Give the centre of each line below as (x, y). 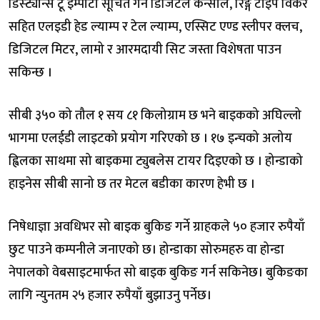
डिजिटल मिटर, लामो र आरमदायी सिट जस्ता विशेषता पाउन (145, 50)
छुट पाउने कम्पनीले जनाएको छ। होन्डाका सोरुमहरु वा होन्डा (146, 250)
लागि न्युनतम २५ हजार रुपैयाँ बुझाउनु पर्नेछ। (110, 295)
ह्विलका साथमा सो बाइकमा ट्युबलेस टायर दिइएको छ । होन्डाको (156, 161)
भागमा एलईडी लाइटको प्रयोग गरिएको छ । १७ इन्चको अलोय (150, 138)
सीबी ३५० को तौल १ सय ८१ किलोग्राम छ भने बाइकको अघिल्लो (155, 115)
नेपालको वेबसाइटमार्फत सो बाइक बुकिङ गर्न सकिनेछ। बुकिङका (158, 272)
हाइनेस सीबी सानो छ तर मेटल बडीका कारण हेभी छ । (132, 184)
